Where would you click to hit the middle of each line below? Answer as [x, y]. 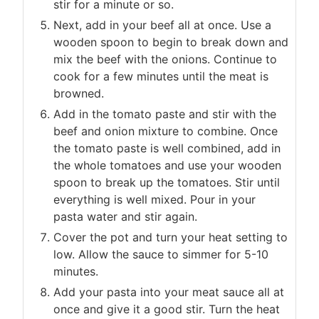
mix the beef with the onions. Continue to [165, 59]
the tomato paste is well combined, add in [167, 148]
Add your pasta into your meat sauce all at [169, 292]
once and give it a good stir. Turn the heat [167, 309]
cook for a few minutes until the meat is [161, 77]
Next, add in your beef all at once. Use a [162, 25]
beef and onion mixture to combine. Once [166, 131]
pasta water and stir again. [125, 217]
